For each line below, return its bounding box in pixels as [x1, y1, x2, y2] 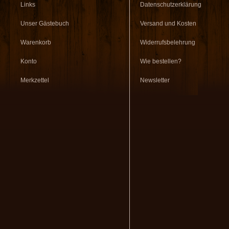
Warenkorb [20, 39, 51, 46]
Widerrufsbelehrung [140, 39, 195, 46]
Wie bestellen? [140, 58, 181, 65]
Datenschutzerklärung [140, 1, 201, 8]
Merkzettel [20, 77, 49, 84]
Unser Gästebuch [20, 20, 69, 27]
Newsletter [140, 77, 170, 84]
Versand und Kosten [140, 20, 196, 27]
